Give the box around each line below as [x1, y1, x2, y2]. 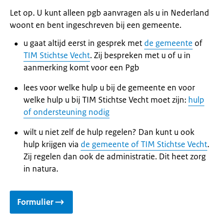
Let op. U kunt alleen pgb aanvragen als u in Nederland [10, 7, 209, 18]
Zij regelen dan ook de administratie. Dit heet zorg [23, 151, 206, 162]
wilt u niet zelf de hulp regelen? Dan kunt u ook [23, 127, 195, 137]
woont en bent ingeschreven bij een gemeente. [10, 20, 183, 30]
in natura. [23, 163, 58, 174]
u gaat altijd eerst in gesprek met [23, 38, 144, 48]
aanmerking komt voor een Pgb [23, 62, 139, 73]
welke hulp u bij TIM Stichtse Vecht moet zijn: [23, 94, 188, 105]
